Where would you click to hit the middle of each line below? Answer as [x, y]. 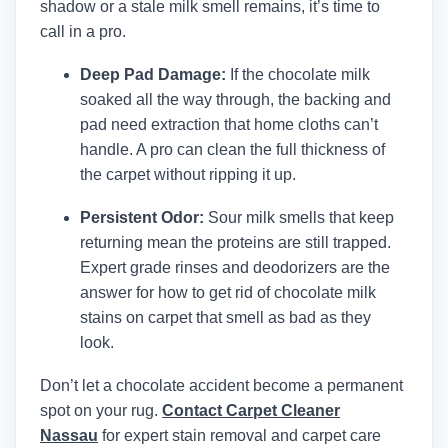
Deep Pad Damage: [153, 74]
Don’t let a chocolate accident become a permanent [221, 385]
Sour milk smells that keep [299, 217]
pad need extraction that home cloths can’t [229, 124]
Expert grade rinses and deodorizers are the [235, 267]
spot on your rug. [101, 410]
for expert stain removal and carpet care [239, 435]
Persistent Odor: [142, 217]
